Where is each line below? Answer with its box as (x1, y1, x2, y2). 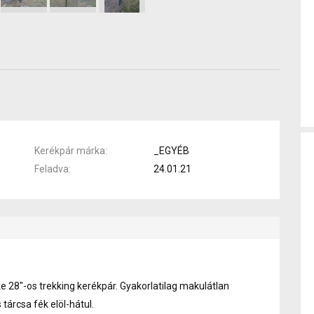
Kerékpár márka (34, 144, 105, 156)
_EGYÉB (153, 144, 189, 156)
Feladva (34, 163, 69, 175)
